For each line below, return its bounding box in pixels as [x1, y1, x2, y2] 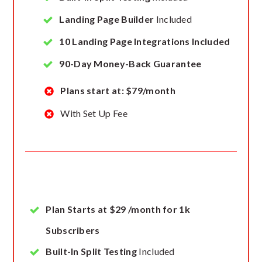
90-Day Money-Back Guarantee [59, 58, 202, 69]
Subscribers [46, 225, 100, 236]
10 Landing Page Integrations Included [59, 36, 230, 47]
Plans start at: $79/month [60, 85, 175, 96]
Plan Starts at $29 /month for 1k [46, 204, 190, 215]
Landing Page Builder [59, 13, 154, 25]
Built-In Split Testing [46, 246, 137, 257]
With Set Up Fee [60, 108, 127, 119]
